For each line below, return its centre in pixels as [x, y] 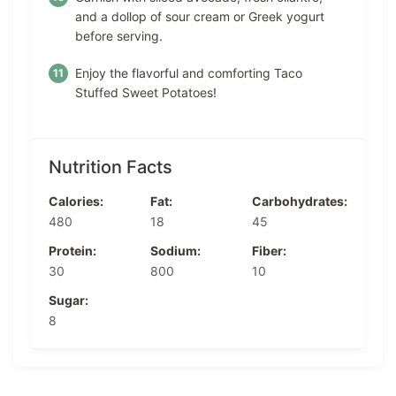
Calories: [76, 201]
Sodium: [175, 250]
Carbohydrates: [300, 201]
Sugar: [69, 300]
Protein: [72, 250]
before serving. [119, 35]
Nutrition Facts [110, 167]
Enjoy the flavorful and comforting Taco [189, 72]
